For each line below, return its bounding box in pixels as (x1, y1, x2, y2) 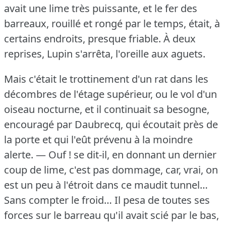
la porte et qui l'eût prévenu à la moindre (4, 132, 193, 146)
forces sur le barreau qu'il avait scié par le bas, (4, 208, 219, 222)
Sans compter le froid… (4, 193, 112, 207)
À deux (163, 31, 196, 45)
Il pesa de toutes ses (115, 193, 210, 207)
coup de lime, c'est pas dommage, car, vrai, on (4, 162, 218, 177)
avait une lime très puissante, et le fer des (4, 1, 197, 15)
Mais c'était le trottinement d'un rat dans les (4, 72, 208, 86)
